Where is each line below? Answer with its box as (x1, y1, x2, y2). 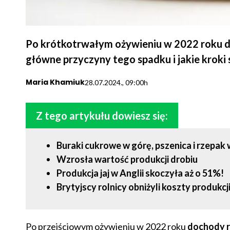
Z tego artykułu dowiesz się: (35, 109, 168, 122)
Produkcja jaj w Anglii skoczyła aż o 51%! (56, 167, 224, 179)
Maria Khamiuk (25, 76, 85, 87)
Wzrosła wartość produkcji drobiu (56, 153, 198, 165)
